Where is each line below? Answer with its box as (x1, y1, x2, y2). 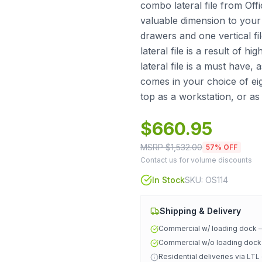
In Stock (152, 175, 185, 185)
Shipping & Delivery (160, 206, 241, 216)
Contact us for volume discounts (140, 156, 252, 164)
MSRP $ (140, 142, 171, 152)
